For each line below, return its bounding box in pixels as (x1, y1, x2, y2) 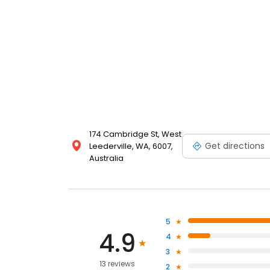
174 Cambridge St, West (89, 128, 181, 140)
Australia (89, 152, 124, 165)
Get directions (205, 139, 265, 152)
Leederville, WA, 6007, (89, 140, 173, 152)
